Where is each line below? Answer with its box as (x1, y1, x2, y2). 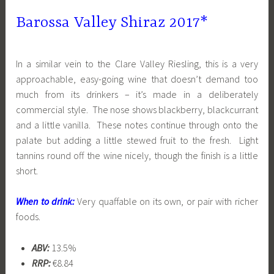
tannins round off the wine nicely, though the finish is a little (16, 149, 258, 161)
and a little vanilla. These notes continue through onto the (16, 118, 258, 131)
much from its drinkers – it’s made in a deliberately (16, 87, 258, 100)
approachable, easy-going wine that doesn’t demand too (16, 72, 258, 85)
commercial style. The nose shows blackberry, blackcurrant (16, 103, 258, 116)
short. (16, 164, 39, 177)
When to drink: (16, 195, 78, 208)
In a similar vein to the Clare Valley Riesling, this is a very (16, 57, 258, 70)
